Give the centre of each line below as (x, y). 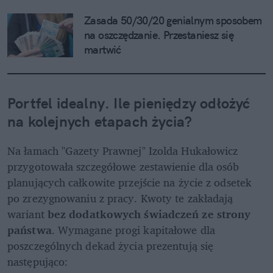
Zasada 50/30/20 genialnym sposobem (173, 20)
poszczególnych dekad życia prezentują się (111, 245)
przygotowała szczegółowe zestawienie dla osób (123, 166)
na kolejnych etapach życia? (100, 121)
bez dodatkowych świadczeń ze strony (147, 214)
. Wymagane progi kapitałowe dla (133, 229)
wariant (26, 214)
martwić (103, 49)
